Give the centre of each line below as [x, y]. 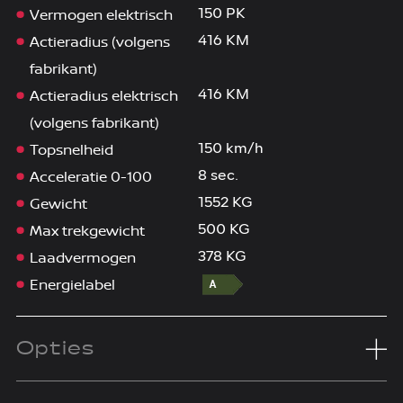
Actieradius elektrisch [103, 96]
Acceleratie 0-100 [90, 177]
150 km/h [230, 150]
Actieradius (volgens [99, 42]
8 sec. [218, 177]
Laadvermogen [82, 258]
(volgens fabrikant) [94, 123]
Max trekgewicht [87, 231]
